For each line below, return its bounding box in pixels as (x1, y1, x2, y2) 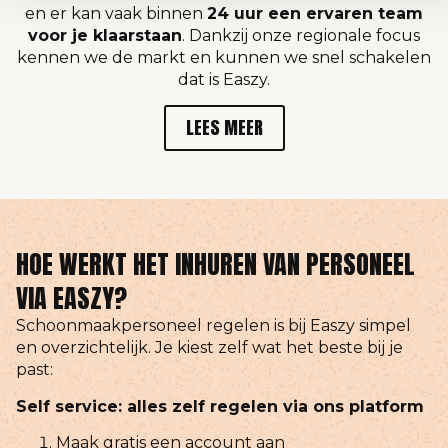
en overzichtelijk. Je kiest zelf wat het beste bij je (16, 338, 403, 358)
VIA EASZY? (16, 278, 127, 319)
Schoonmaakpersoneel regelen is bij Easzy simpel (16, 316, 411, 336)
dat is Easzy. (178, 69, 270, 89)
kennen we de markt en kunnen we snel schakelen (17, 47, 431, 67)
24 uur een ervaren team (207, 3, 423, 23)
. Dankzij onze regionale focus (182, 25, 420, 45)
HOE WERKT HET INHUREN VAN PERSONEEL (16, 244, 415, 285)
